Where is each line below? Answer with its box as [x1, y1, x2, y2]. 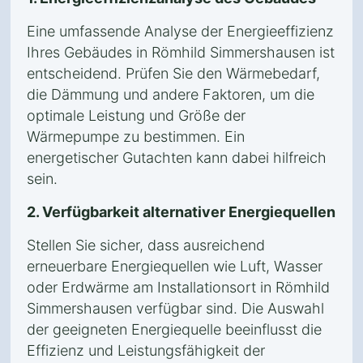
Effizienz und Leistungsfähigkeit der [27, 342, 265, 359]
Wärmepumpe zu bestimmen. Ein [27, 128, 245, 145]
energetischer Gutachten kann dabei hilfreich [27, 149, 327, 166]
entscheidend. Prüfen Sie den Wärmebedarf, [27, 65, 320, 82]
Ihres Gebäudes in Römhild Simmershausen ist [27, 44, 335, 61]
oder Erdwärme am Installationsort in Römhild [27, 279, 330, 296]
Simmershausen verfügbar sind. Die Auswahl [27, 300, 324, 317]
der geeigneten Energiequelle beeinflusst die [27, 321, 322, 338]
